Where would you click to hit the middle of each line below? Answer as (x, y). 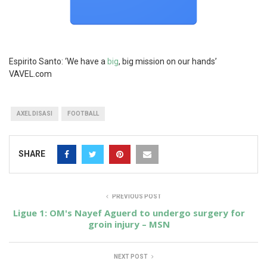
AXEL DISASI (34, 114)
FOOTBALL (83, 114)
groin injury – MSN (129, 224)
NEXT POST (131, 257)
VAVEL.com (30, 74)
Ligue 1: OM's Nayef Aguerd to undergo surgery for (129, 213)
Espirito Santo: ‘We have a (58, 61)
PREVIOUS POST (136, 196)
